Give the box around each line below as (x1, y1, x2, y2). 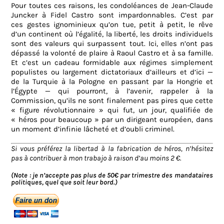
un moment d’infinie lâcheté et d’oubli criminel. (11, 124, 175, 134)
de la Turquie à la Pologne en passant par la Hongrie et (11, 77, 213, 86)
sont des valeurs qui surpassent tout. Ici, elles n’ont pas (11, 39, 213, 48)
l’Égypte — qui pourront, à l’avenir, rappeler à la (11, 86, 213, 96)
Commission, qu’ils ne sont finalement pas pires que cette (11, 96, 213, 105)
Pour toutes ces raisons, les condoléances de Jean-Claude (11, 1, 213, 10)
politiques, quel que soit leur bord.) (11, 178, 118, 187)
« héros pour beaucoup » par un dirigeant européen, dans (11, 115, 213, 124)
